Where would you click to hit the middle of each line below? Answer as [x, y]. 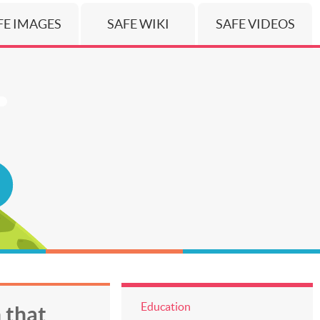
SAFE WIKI [138, 24]
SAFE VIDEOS [255, 24]
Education [165, 306]
